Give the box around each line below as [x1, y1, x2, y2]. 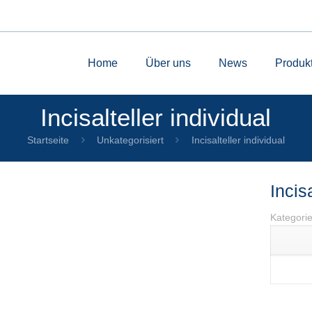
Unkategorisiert [96, 134, 164, 146]
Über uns [145, 57, 191, 69]
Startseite [27, 134, 70, 146]
